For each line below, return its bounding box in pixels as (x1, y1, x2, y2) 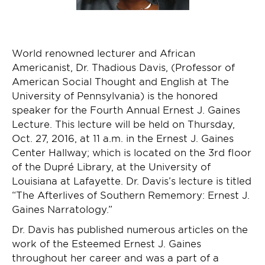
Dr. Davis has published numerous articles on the (12, 222, 248, 235)
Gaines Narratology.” (12, 202, 112, 215)
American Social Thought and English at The (12, 75, 229, 87)
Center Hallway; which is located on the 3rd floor (12, 146, 251, 158)
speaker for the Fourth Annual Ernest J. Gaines (12, 103, 240, 115)
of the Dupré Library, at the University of (12, 160, 211, 172)
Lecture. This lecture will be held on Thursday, (12, 117, 235, 130)
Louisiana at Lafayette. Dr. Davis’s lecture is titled (12, 174, 251, 186)
